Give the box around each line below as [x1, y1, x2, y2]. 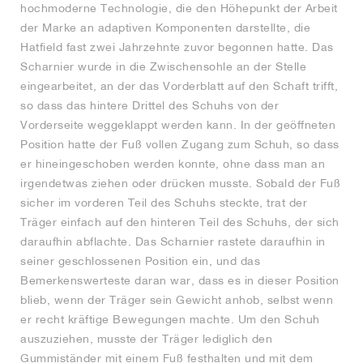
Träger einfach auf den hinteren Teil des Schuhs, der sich [20, 216, 340, 229]
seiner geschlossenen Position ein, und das [20, 254, 260, 268]
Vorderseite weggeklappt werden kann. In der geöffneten [20, 118, 335, 132]
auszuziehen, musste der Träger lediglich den [20, 332, 272, 346]
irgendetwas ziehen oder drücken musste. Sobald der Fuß [20, 177, 340, 190]
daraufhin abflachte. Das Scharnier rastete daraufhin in [20, 235, 326, 249]
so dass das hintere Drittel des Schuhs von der [20, 99, 279, 113]
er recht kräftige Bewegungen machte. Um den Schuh [20, 313, 320, 327]
